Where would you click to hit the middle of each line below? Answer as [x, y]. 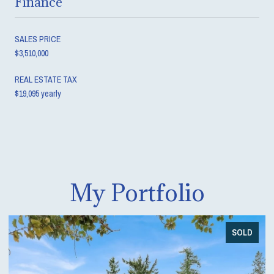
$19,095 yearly [38, 93]
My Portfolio [137, 192]
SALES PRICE [38, 39]
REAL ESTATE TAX [46, 79]
